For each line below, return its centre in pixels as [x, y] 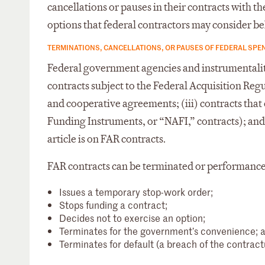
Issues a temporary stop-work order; [136, 192]
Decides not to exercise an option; [132, 218]
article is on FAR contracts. [106, 139]
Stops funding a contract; [113, 205]
